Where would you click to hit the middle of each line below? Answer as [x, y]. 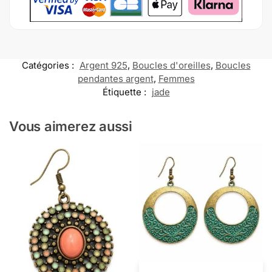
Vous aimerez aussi [71, 127]
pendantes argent [115, 79]
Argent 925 [103, 66]
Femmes [176, 79]
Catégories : [49, 66]
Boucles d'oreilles [171, 66]
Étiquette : [125, 92]
